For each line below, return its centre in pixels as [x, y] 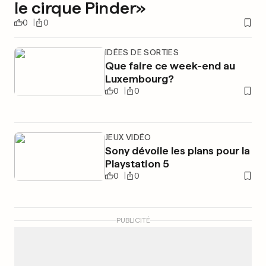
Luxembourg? [139, 79]
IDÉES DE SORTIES [142, 52]
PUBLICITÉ [133, 220]
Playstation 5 [137, 164]
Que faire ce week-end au [170, 66]
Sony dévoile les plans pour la [177, 151]
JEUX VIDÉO [128, 137]
